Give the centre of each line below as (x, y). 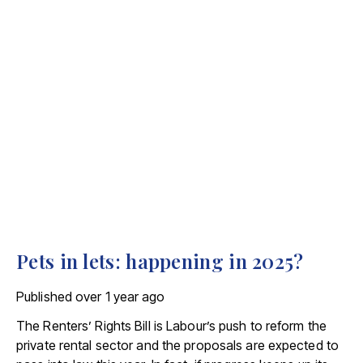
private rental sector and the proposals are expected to (178, 345)
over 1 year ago (120, 297)
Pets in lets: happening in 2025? (160, 261)
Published (44, 297)
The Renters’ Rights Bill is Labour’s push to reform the (172, 326)
